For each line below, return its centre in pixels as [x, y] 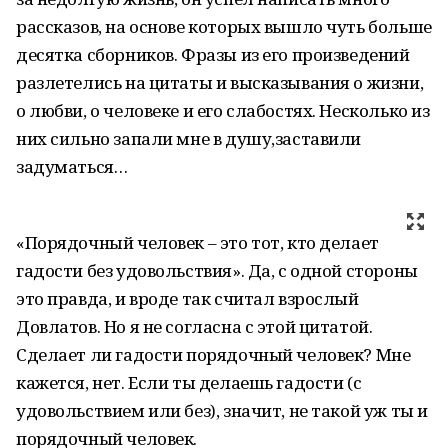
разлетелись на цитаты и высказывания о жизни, [220, 82]
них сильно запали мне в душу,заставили [189, 138]
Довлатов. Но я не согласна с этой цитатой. [196, 326]
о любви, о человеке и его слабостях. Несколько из [223, 110]
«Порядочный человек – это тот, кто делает [197, 242]
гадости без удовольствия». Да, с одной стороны [217, 270]
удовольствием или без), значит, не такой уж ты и [222, 410]
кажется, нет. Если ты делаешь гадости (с [189, 382]
